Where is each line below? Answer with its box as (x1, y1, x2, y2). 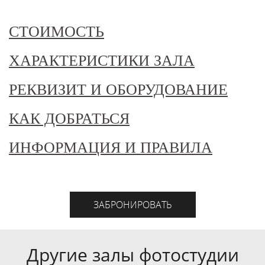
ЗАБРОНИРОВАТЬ (93, 198, 172, 211)
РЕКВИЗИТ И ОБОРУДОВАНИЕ (9, 81, 228, 98)
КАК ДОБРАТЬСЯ (9, 110, 130, 127)
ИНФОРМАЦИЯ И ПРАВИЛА (9, 139, 212, 156)
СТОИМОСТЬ (9, 23, 104, 40)
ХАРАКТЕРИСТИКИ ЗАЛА (9, 52, 195, 69)
